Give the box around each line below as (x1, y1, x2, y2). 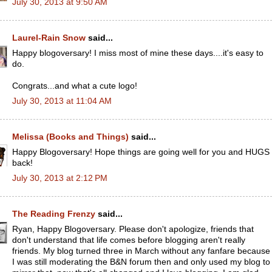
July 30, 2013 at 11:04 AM (12, 96, 112, 106)
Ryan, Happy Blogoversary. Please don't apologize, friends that (12, 224, 254, 234)
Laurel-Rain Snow (12, 33, 86, 42)
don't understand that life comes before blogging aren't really (12, 235, 245, 245)
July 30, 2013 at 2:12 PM (12, 173, 107, 183)
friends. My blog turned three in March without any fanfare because (12, 246, 270, 256)
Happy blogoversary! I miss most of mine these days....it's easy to (12, 48, 263, 58)
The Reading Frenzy (12, 209, 95, 219)
